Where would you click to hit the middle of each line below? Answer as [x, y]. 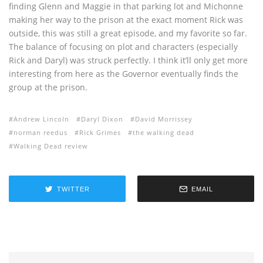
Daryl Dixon [102, 119]
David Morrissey [164, 119]
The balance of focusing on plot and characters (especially [123, 47]
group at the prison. [48, 87]
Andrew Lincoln [41, 119]
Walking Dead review [51, 146]
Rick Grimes [100, 133]
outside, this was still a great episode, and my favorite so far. [128, 33]
